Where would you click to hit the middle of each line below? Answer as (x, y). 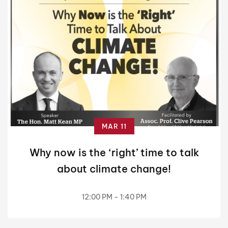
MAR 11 (114, 126)
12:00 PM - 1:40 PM (114, 197)
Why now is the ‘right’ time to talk (114, 152)
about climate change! (114, 168)
